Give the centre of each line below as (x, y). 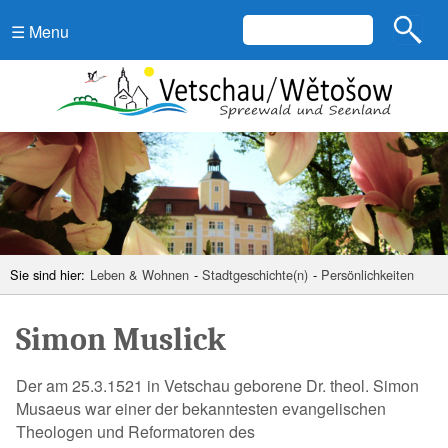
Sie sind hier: (47, 274)
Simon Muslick (121, 339)
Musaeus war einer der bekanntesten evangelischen (201, 408)
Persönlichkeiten (367, 274)
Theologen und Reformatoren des (135, 431)
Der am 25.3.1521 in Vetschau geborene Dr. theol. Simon (217, 385)
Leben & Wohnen (139, 274)
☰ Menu (40, 31)
